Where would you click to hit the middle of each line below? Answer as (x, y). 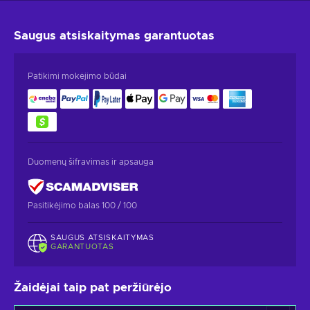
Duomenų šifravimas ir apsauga (91, 162)
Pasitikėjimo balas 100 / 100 (82, 205)
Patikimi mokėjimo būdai (77, 76)
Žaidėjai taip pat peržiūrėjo (93, 288)
